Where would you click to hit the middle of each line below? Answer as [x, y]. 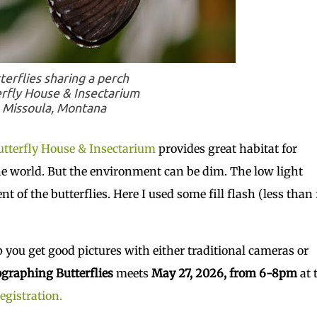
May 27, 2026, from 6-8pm [224, 273]
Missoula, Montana [54, 107]
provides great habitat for [226, 149]
